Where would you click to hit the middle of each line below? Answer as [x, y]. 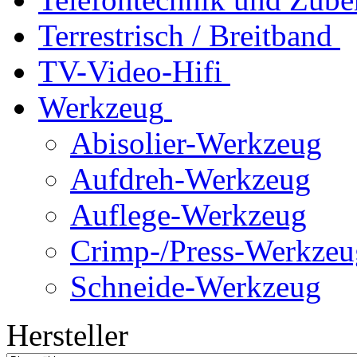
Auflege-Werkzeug [188, 214]
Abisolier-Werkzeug [196, 143]
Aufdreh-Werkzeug [190, 178]
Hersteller [67, 335]
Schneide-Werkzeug [196, 286]
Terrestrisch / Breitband [185, 35]
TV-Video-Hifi [130, 71]
